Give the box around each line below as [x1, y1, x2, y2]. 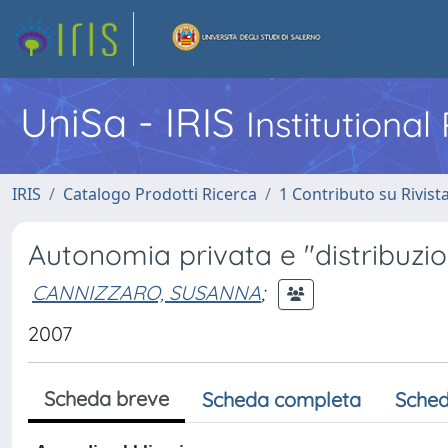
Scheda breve [44, 386, 169, 411]
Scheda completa [202, 387, 361, 412]
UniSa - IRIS [20, 97, 246, 147]
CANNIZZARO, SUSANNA [32, 279, 261, 305]
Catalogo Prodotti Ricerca [63, 183, 257, 205]
